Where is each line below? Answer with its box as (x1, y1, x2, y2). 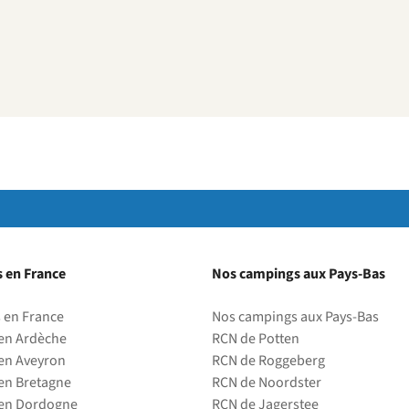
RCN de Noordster (212, 372, 321, 393)
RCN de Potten (212, 329, 299, 349)
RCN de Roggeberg (212, 351, 325, 371)
